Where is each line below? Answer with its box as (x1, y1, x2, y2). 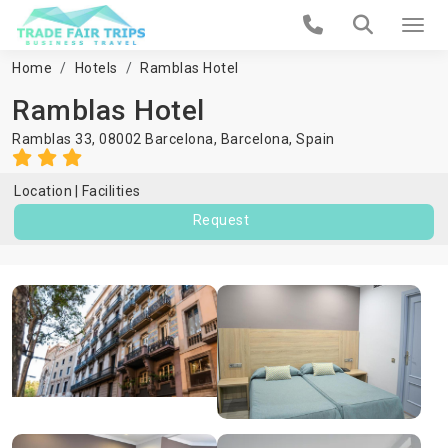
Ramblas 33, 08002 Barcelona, (12, 131, 221, 147)
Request (192, 212, 250, 228)
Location (14, 183, 72, 199)
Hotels (74, 60, 118, 76)
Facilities (81, 183, 141, 199)
